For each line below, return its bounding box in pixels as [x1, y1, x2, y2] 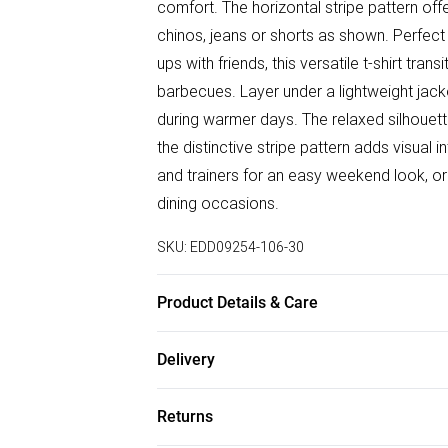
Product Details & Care [157, 293, 318, 312]
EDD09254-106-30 [190, 238, 304, 256]
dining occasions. [157, 193, 279, 213]
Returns [157, 407, 213, 426]
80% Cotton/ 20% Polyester [157, 335, 350, 355]
